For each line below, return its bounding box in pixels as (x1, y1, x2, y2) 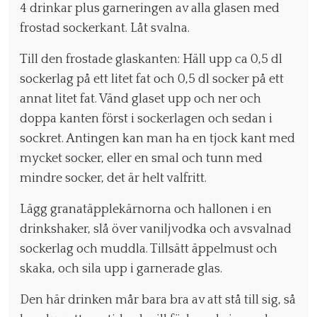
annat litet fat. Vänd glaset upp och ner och (20, 92, 261, 107)
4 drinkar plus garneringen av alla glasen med (20, 1, 279, 16)
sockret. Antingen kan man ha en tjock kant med (20, 132, 295, 146)
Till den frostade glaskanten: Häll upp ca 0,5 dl (20, 52, 282, 67)
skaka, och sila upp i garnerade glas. (20, 262, 222, 277)
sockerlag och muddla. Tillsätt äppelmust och (20, 242, 277, 257)
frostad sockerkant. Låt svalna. (20, 21, 190, 36)
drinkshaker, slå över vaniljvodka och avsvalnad (20, 222, 292, 237)
